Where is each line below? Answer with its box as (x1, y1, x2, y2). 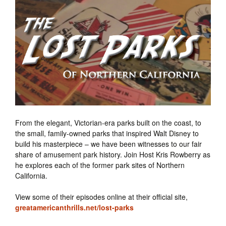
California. (15, 171, 47, 181)
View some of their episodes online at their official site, (15, 192, 188, 202)
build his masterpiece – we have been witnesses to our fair (15, 139, 202, 149)
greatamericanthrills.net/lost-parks (15, 202, 134, 213)
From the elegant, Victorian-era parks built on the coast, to (15, 118, 201, 128)
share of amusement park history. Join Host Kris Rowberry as (15, 149, 210, 160)
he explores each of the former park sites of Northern (15, 160, 185, 171)
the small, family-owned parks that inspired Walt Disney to (15, 128, 199, 139)
